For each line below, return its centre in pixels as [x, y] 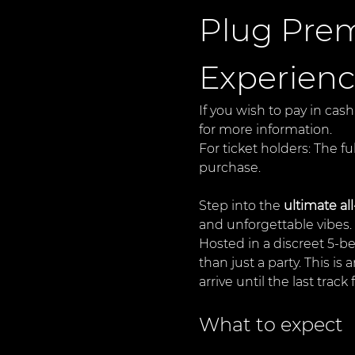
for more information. [265, 130]
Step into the [241, 206]
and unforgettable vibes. [275, 225]
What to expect [271, 324]
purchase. [229, 168]
